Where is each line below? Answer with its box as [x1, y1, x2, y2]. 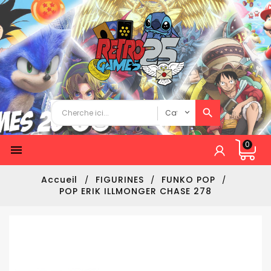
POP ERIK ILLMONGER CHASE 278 [59, 185, 212, 197]
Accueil [41, 174, 80, 186]
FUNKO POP [161, 174, 215, 186]
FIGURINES [95, 174, 144, 186]
